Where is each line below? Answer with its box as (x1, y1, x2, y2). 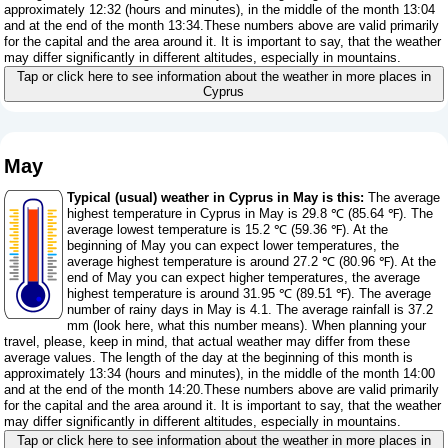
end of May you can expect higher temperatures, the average (67, 270, 421, 286)
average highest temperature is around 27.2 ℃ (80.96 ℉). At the (67, 254, 437, 270)
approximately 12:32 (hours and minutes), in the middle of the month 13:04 (4, 2, 436, 18)
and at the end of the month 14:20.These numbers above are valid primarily (4, 382, 440, 398)
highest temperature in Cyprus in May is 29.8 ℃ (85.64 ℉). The (67, 206, 434, 222)
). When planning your (300, 318, 427, 334)
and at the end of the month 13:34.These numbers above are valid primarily (4, 18, 440, 34)
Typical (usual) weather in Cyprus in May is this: (67, 190, 365, 206)
